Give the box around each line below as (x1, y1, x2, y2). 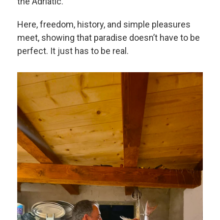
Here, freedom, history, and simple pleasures (17, 19, 191, 29)
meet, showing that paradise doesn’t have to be (17, 32, 200, 43)
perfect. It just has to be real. (17, 45, 129, 56)
